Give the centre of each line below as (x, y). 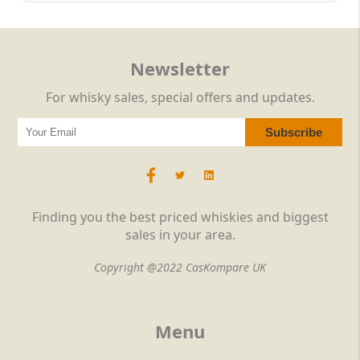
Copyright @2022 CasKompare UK (180, 268)
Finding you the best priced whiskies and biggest (180, 217)
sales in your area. (180, 235)
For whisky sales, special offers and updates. (180, 98)
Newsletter (180, 69)
